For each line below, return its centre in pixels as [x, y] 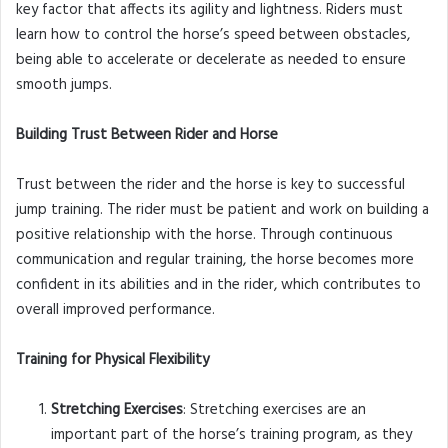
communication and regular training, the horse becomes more [215, 260]
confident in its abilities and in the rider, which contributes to [218, 285]
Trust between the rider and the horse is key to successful [210, 185]
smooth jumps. [64, 85]
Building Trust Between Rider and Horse [147, 135]
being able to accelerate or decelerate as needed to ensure [211, 60]
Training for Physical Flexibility [112, 360]
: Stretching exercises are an [274, 410]
